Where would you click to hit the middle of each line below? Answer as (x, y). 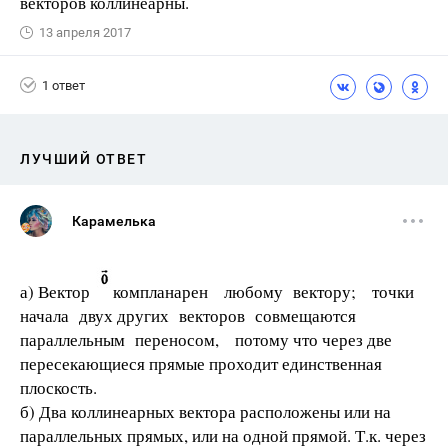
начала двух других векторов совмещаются (191, 316)
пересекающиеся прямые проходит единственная (201, 364)
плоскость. (58, 388)
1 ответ (63, 85)
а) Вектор (58, 292)
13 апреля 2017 (85, 33)
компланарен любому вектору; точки (266, 292)
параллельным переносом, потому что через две (206, 340)
